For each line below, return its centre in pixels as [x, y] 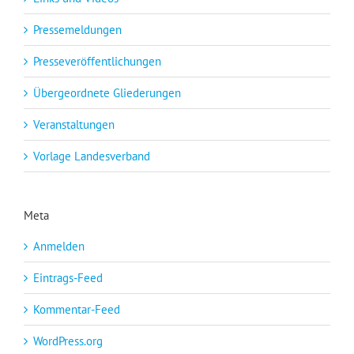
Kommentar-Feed [77, 309]
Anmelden [59, 246]
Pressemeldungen [77, 29]
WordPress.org [68, 341]
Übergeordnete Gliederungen [107, 92]
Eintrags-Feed [68, 277]
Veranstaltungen [74, 124]
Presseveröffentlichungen [97, 61]
